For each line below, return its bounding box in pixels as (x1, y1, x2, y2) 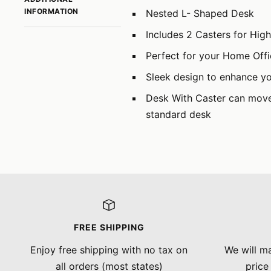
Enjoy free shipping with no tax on (30, 244, 188, 256)
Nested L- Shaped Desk (146, 7, 254, 19)
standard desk (146, 108, 211, 120)
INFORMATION (24, 7, 79, 16)
